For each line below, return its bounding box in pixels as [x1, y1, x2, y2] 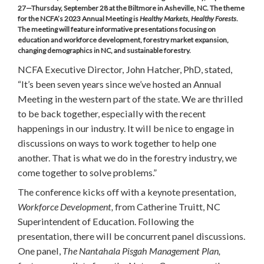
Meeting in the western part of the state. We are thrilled [18, 93, 243, 104]
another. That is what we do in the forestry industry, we [18, 151, 237, 163]
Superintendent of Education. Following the [18, 215, 194, 227]
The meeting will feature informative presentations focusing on [18, 24, 216, 34]
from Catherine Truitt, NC [113, 200, 220, 212]
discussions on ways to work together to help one [18, 137, 216, 148]
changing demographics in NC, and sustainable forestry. [18, 45, 191, 55]
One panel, [18, 245, 62, 256]
